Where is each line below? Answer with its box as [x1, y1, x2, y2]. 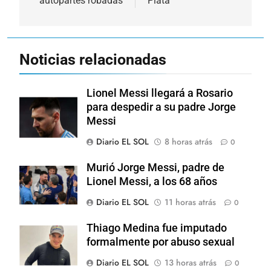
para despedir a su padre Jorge [87, 100, 236, 113]
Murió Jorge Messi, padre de [87, 161, 224, 174]
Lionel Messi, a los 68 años [87, 175, 217, 188]
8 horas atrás [165, 135, 212, 148]
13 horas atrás [165, 256, 217, 269]
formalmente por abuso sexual [87, 235, 235, 248]
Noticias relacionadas [19, 50, 166, 68]
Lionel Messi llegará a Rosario [87, 87, 233, 99]
